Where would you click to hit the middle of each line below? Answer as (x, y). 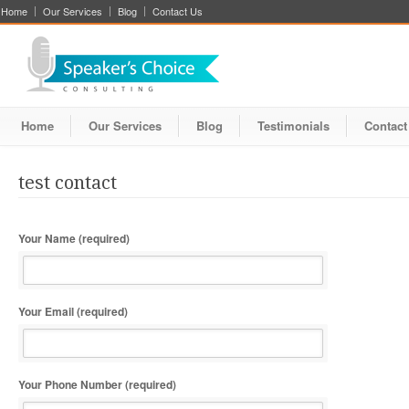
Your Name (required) (74, 238)
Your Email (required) (73, 311)
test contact (68, 183)
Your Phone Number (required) (97, 384)
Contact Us (178, 11)
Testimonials (294, 126)
